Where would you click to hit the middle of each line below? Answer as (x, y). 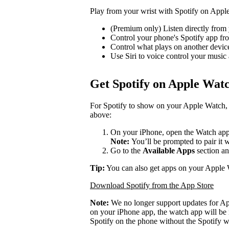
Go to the (127, 150)
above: (101, 114)
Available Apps (169, 150)
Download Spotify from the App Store (152, 185)
